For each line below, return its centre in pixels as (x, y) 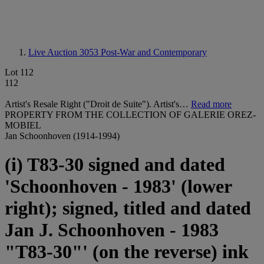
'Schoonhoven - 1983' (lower (118, 187)
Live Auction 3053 (65, 52)
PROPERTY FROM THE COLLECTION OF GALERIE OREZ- (130, 115)
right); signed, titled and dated (128, 208)
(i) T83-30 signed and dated (115, 165)
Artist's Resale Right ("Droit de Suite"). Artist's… (98, 104)
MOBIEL (23, 125)
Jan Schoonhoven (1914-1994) (62, 136)
